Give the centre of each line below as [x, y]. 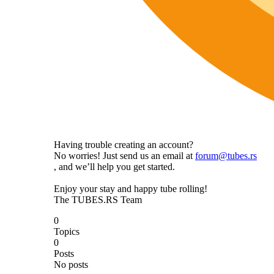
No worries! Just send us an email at [124, 156]
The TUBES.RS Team [98, 200]
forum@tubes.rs [226, 156]
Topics [67, 232]
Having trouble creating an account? [124, 145]
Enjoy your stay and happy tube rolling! [131, 189]
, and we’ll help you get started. [114, 167]
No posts [71, 265]
